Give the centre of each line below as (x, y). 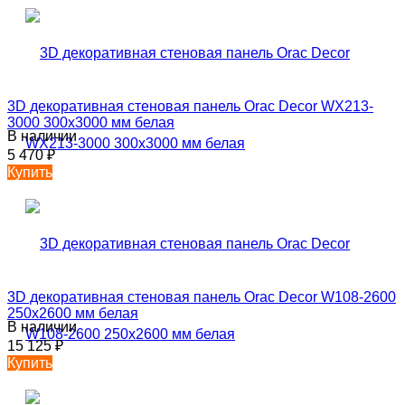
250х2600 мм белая (73, 313)
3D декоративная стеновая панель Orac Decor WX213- (190, 106)
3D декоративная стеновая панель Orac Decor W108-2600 (202, 297)
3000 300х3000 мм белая (91, 122)
